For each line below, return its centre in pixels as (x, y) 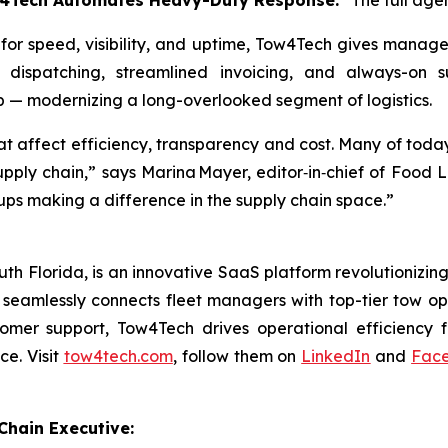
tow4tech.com (118, 356)
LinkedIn (336, 356)
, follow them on (237, 356)
